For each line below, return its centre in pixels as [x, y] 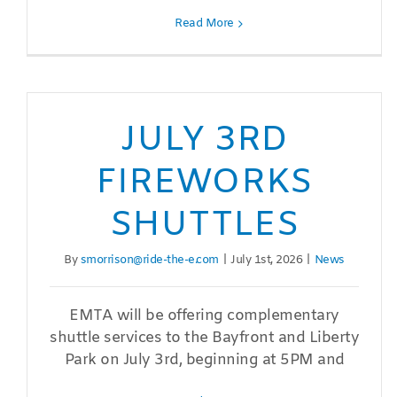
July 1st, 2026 [267, 261]
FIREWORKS [205, 183]
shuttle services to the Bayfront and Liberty [205, 339]
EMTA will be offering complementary [204, 316]
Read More [204, 24]
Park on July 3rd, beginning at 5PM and [204, 361]
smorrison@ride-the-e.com [149, 261]
